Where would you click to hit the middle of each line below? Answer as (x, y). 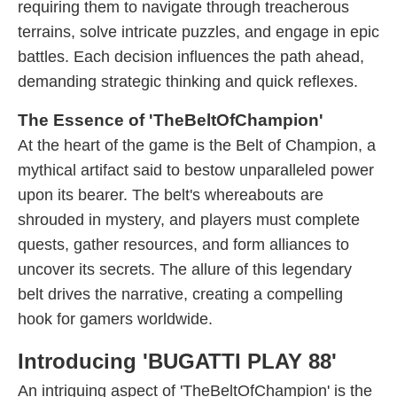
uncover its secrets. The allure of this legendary (185, 269)
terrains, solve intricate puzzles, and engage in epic (198, 32)
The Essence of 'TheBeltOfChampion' (171, 120)
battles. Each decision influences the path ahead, (191, 57)
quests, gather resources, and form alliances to (183, 245)
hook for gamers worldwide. (115, 319)
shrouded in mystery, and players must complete (189, 220)
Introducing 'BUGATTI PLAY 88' (177, 361)
